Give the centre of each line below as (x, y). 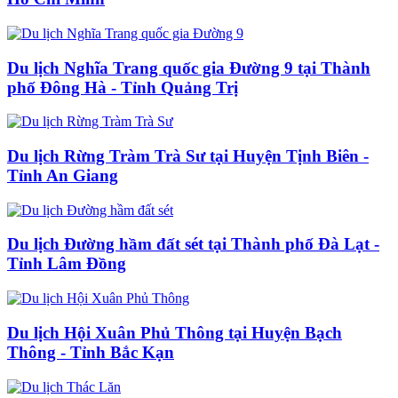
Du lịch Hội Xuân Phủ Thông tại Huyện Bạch (175, 332)
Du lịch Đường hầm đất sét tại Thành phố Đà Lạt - (193, 244)
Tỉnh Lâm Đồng (67, 264)
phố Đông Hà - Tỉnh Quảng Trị (123, 87)
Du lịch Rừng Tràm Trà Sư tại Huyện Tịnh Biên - (188, 155)
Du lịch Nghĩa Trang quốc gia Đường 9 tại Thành (189, 68)
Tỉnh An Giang (63, 175)
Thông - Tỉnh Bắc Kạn (91, 352)
